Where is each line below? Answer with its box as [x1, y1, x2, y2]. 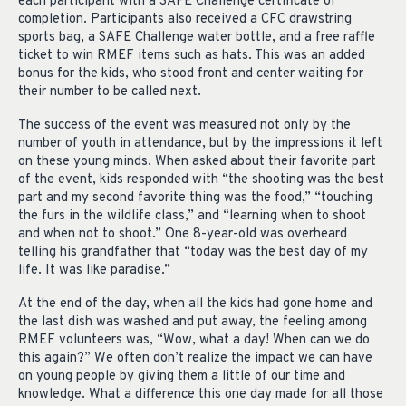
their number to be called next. [18, 82, 201, 101]
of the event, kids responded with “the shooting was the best [18, 170, 384, 188]
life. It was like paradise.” [18, 261, 170, 279]
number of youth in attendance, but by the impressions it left [18, 134, 382, 152]
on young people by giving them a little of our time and [18, 367, 345, 385]
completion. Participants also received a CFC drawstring [18, 10, 352, 28]
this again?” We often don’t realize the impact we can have [18, 349, 372, 367]
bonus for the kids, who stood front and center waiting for [18, 64, 363, 82]
